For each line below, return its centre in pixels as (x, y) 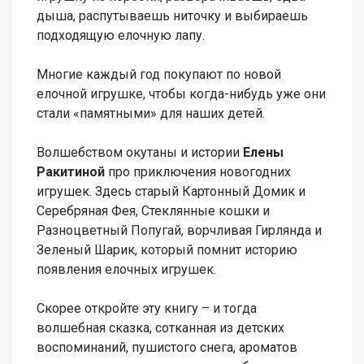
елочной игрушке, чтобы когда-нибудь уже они (181, 94)
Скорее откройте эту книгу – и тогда (147, 309)
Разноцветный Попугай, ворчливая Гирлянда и (179, 231)
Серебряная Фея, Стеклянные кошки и (153, 211)
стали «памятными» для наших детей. (152, 114)
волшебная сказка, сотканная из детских (160, 328)
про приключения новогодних (198, 172)
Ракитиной (71, 172)
